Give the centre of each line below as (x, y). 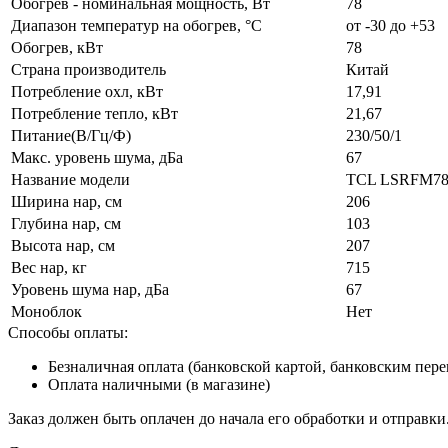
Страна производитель (88, 69)
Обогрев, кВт (57, 47)
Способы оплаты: (68, 332)
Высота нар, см (63, 245)
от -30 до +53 (390, 25)
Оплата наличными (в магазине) (159, 384)
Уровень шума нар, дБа (90, 289)
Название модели (70, 179)
